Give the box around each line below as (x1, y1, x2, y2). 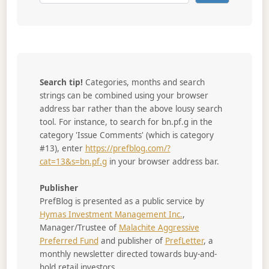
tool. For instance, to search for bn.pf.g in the (39, 116, 213, 127)
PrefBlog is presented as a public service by (39, 196, 204, 207)
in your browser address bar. (106, 156, 219, 167)
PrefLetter (165, 235, 204, 247)
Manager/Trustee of (39, 222, 119, 234)
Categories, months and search (82, 76, 205, 88)
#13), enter (39, 142, 85, 154)
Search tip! (39, 76, 83, 88)
